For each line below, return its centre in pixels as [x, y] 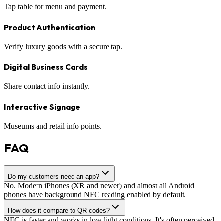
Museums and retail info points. [53, 126]
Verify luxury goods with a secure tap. [63, 46]
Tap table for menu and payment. [55, 7]
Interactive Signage [42, 106]
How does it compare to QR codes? [59, 210]
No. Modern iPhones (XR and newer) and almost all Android [99, 185]
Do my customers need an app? [54, 176]
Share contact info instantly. [47, 86]
